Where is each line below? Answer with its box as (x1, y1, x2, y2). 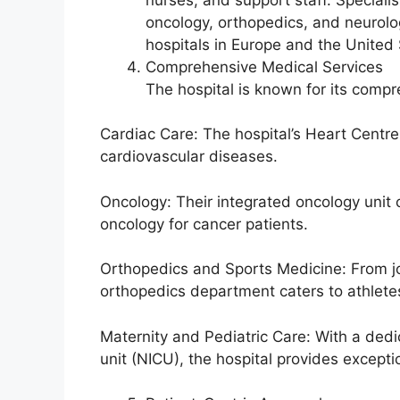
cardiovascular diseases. (100, 147, 278, 166)
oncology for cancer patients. (100, 214, 308, 233)
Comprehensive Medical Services (146, 57, 383, 76)
